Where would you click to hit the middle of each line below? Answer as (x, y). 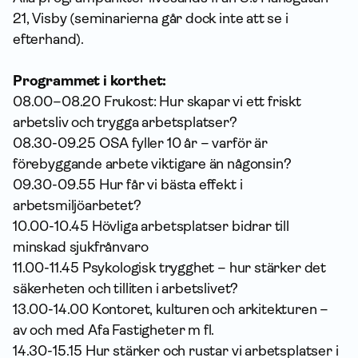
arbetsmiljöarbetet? (77, 205)
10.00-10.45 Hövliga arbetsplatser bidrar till (151, 226)
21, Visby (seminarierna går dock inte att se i (151, 18)
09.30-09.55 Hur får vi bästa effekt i (128, 184)
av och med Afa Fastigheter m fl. (114, 330)
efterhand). (49, 39)
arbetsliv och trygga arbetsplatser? (125, 122)
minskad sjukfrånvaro (81, 247)
